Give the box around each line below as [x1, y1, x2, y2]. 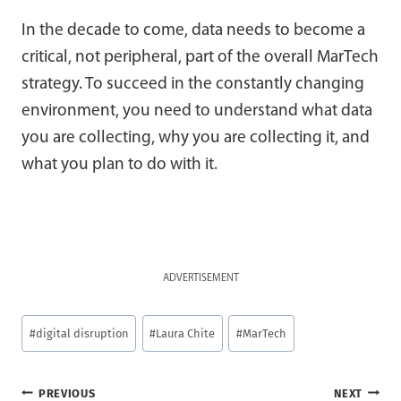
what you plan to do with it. [21, 157, 218, 174]
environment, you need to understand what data [21, 103, 372, 120]
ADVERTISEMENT [162, 273, 239, 284]
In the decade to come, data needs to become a [21, 22, 365, 39]
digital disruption [35, 326, 129, 340]
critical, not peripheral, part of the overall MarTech [21, 49, 379, 66]
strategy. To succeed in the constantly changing [21, 76, 364, 93]
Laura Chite [156, 326, 216, 340]
